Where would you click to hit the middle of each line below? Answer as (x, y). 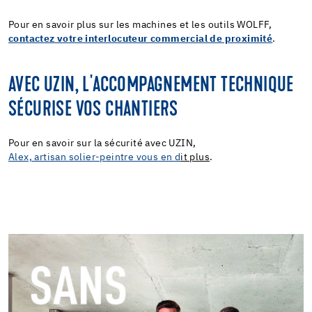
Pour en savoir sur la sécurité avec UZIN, (102, 144)
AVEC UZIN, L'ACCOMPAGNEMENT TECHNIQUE (151, 86)
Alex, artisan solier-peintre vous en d (95, 158)
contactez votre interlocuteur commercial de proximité (141, 39)
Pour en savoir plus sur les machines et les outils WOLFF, (140, 25)
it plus (195, 158)
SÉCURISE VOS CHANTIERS (93, 111)
